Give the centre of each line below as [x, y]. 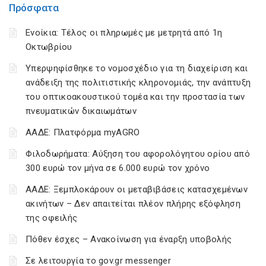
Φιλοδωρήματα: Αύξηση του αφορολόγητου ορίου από [138, 153]
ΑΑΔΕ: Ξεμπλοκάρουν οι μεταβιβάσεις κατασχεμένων [137, 189]
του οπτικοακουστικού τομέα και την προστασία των [135, 96]
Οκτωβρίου [49, 47]
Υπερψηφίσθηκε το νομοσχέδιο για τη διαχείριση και [137, 68]
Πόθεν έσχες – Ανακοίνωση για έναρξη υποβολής [129, 239]
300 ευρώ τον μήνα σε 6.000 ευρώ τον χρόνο [118, 168]
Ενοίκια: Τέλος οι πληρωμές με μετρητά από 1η [124, 32]
